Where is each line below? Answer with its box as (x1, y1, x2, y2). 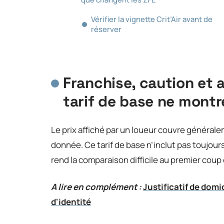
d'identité (51, 195, 91, 207)
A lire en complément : (51, 180, 141, 192)
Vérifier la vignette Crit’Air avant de (91, 13, 212, 24)
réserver (91, 23, 121, 34)
